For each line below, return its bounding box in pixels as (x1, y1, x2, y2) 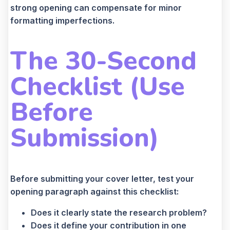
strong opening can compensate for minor (10, 2, 182, 13)
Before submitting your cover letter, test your (10, 173, 194, 184)
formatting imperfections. (10, 15, 114, 26)
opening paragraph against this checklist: (10, 186, 179, 197)
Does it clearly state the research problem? (31, 207, 207, 218)
